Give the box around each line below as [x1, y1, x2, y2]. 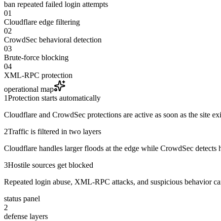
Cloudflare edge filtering [4, 18, 80, 27]
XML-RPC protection [4, 71, 73, 80]
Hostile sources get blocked [8, 161, 93, 170]
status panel [4, 194, 40, 203]
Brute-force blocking [4, 53, 69, 62]
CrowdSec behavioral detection [4, 36, 102, 44]
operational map [4, 85, 54, 94]
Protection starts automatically [8, 94, 101, 103]
